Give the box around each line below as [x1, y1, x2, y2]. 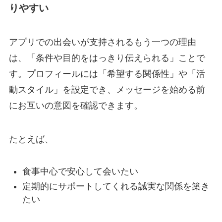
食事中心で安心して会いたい [22, 166, 138, 176]
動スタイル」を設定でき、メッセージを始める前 [8, 85, 205, 95]
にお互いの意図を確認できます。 [8, 101, 143, 111]
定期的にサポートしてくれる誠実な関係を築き [22, 181, 210, 192]
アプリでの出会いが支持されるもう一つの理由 [8, 37, 196, 48]
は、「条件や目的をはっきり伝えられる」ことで [8, 53, 205, 63]
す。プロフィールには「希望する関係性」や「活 [8, 69, 205, 79]
